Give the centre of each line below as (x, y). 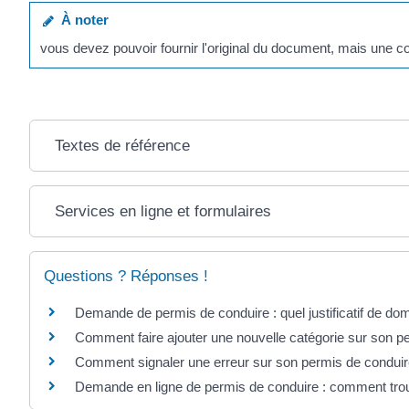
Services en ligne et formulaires (163, 211)
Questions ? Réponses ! (126, 276)
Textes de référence (123, 145)
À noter (82, 19)
